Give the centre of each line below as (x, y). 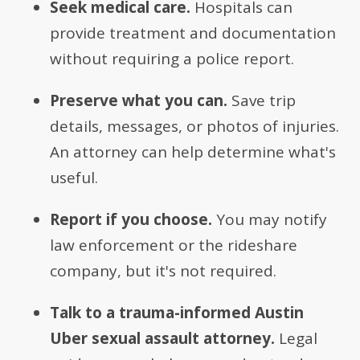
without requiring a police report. (172, 59)
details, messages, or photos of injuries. (195, 127)
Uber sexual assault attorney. (163, 339)
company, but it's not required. (164, 271)
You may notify (270, 220)
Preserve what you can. (139, 101)
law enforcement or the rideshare (174, 245)
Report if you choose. (131, 220)
